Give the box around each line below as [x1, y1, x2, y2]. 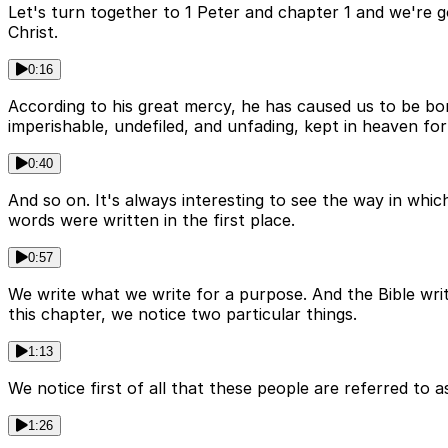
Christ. [8, 22, 58, 43]
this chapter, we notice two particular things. [8, 304, 357, 325]
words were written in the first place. [8, 210, 295, 231]
